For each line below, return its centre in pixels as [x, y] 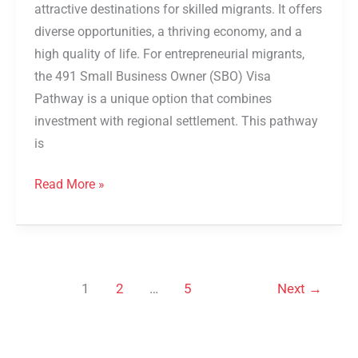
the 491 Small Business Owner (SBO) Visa [153, 76]
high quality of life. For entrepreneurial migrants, [170, 54]
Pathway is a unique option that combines [153, 99]
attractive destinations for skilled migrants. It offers [179, 9]
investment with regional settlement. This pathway [177, 121]
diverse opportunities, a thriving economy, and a [169, 32]
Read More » [70, 184]
